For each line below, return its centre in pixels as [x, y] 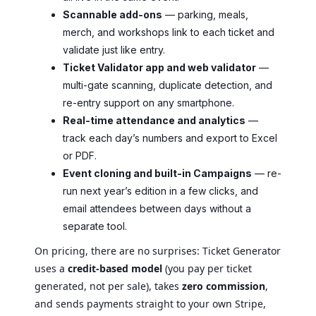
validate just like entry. [114, 49]
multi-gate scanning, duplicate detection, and [168, 85]
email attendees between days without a [157, 208]
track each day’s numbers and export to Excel [170, 138]
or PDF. [80, 155]
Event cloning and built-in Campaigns [157, 173]
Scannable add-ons [113, 14]
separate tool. [95, 226]
